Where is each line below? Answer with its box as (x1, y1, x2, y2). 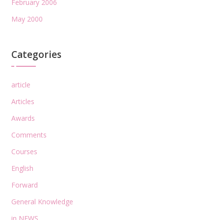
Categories (11, 48, 61, 61)
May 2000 (11, 14, 43, 24)
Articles (11, 96, 34, 106)
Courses (11, 146, 37, 156)
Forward (11, 180, 38, 190)
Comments (11, 130, 47, 139)
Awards (11, 113, 35, 123)
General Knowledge (11, 196, 73, 206)
